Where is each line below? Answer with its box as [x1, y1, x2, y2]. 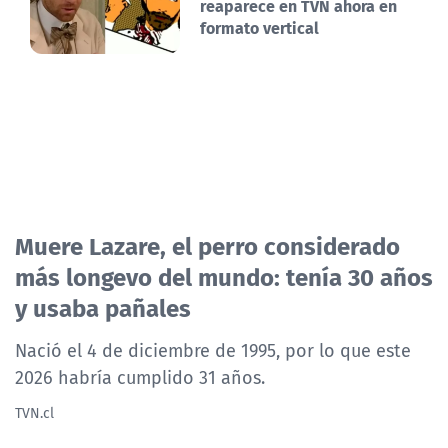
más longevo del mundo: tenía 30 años [15, 257, 433, 295]
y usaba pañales [15, 288, 191, 326]
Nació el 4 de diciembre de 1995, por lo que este [15, 337, 411, 364]
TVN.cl [15, 403, 54, 424]
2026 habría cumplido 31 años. [15, 364, 265, 391]
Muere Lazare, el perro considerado [15, 226, 400, 264]
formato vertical [200, 15, 319, 41]
